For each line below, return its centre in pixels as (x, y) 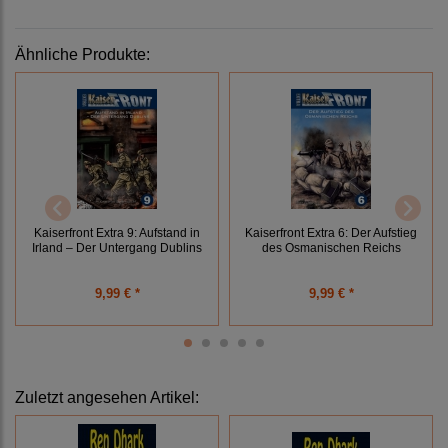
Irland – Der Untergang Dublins (117, 247)
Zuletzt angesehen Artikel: (107, 398)
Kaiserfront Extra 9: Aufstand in (117, 232)
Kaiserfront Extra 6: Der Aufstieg (331, 232)
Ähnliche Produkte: (82, 55)
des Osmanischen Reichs (331, 247)
